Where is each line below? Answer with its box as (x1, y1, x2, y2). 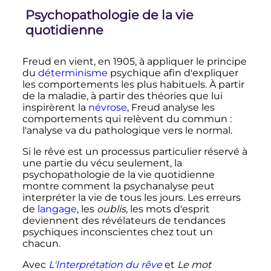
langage (37, 203, 77, 215)
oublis (96, 203, 126, 215)
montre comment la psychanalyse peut (22, 180, 215, 192)
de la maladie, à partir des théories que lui (22, 90, 223, 102)
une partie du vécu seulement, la (22, 157, 182, 169)
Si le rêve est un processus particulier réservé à (22, 146, 247, 158)
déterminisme (38, 67, 108, 79)
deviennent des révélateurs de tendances (22, 215, 226, 227)
